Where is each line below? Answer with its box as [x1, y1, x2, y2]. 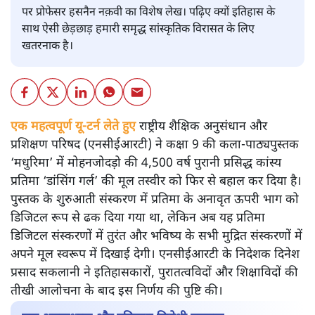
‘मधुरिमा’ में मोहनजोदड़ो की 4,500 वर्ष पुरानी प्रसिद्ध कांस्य [11, 155, 281, 172]
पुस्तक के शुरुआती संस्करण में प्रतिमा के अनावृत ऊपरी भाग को [11, 192, 299, 209]
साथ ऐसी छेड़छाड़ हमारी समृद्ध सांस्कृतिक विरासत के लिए [22, 22, 255, 38]
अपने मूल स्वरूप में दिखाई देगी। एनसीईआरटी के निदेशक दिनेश [11, 247, 300, 264]
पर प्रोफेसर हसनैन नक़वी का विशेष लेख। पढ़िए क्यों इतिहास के [22, 6, 275, 21]
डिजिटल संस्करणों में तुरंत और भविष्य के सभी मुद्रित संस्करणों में [11, 229, 302, 245]
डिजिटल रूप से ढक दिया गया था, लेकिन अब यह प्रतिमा [11, 210, 265, 227]
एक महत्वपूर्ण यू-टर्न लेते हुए [11, 119, 136, 136]
